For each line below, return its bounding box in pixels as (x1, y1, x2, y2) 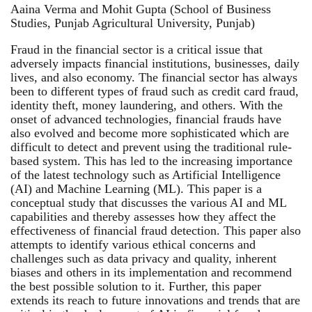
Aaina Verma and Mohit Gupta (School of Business (10, 1, 271, 16)
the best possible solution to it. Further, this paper (10, 279, 261, 293)
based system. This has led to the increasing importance (10, 153, 292, 168)
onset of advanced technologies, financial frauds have (10, 111, 281, 126)
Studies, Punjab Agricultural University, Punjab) (10, 15, 255, 30)
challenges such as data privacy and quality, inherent (10, 251, 276, 265)
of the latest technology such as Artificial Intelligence (10, 167, 281, 182)
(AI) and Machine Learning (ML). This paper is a (10, 181, 262, 196)
